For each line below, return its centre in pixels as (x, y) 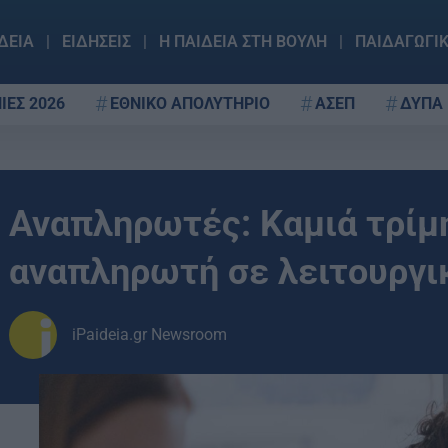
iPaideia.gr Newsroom (149, 334)
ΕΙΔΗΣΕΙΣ (96, 41)
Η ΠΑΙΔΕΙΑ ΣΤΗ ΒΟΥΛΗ (242, 41)
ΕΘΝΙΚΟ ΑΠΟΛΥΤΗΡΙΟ (190, 103)
